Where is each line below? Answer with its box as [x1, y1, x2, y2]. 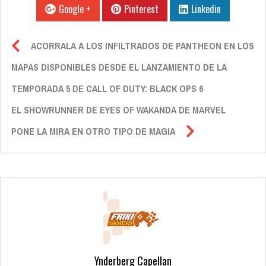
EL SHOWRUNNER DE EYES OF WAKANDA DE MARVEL [11, 103, 226, 117]
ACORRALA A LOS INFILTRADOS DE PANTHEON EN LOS [31, 39, 254, 53]
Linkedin [191, 2, 221, 17]
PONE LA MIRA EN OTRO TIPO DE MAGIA [11, 125, 175, 138]
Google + [59, 2, 91, 17]
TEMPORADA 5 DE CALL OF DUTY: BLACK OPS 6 [11, 82, 203, 96]
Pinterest [124, 2, 159, 17]
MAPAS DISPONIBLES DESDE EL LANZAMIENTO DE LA [11, 61, 227, 74]
